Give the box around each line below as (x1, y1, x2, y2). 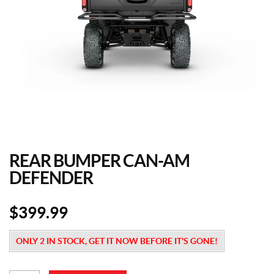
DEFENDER (9, 168, 93, 188)
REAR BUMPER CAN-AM (9, 151, 190, 171)
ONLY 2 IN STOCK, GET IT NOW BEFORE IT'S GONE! (16, 236, 218, 246)
